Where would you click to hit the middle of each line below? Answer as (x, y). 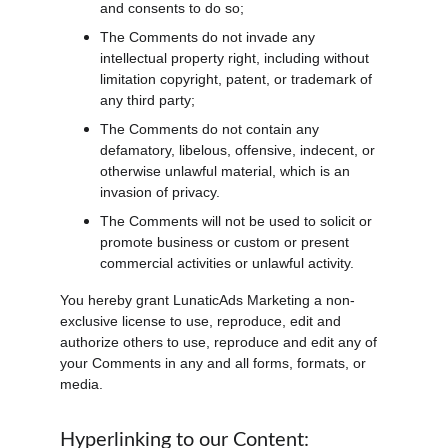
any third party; (147, 100)
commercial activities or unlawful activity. (227, 263)
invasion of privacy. (160, 192)
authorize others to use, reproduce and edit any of (220, 342)
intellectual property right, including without (236, 58)
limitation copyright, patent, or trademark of (238, 79)
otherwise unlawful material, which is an (227, 171)
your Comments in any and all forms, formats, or (215, 363)
